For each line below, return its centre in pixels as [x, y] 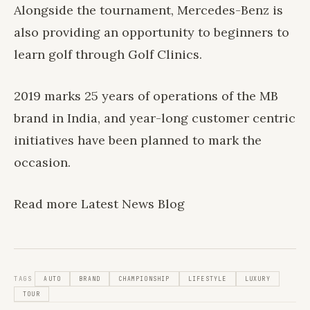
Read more [47, 203]
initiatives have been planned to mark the [138, 140]
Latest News [118, 203]
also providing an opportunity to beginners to [152, 32]
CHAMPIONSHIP [144, 279]
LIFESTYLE [207, 279]
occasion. [42, 162]
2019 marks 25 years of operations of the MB [146, 95]
